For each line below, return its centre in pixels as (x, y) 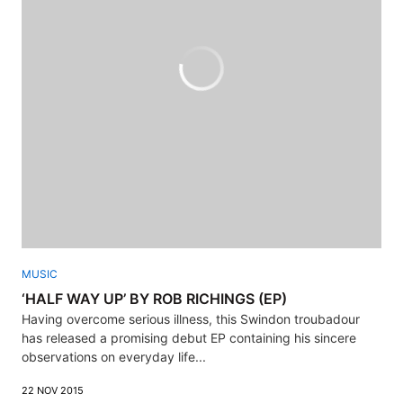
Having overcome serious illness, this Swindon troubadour (191, 318)
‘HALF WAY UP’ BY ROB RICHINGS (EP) (154, 298)
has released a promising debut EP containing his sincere (189, 337)
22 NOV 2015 (53, 390)
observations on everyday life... (114, 356)
